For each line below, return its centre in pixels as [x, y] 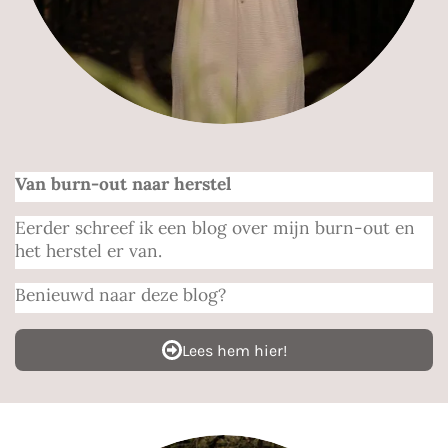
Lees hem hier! [234, 350]
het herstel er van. [91, 251]
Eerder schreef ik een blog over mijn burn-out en [215, 228]
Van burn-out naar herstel [123, 184]
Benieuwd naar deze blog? [120, 295]
